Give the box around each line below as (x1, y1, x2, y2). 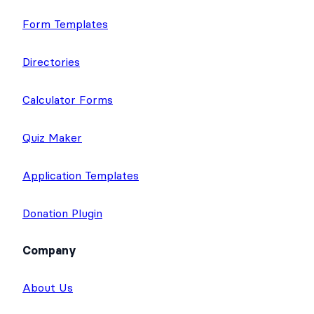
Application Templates (22, 228, 139, 243)
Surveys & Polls (22, 39, 107, 53)
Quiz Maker (22, 190, 82, 205)
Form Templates (22, 76, 108, 91)
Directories (22, 114, 80, 129)
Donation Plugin (22, 266, 102, 280)
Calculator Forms (22, 152, 113, 167)
